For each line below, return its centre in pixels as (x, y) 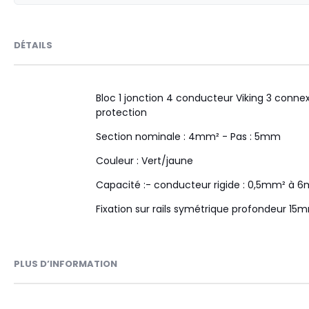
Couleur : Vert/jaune (144, 160)
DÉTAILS (33, 45)
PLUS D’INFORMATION (66, 263)
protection (121, 112)
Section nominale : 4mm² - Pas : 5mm (188, 136)
